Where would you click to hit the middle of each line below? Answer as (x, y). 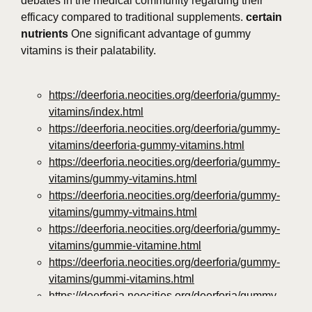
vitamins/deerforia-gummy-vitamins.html (147, 146)
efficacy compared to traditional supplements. (133, 17)
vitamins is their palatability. (88, 51)
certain (264, 17)
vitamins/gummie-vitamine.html (125, 246)
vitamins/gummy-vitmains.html (123, 212)
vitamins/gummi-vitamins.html (122, 279)
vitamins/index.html (96, 112)
